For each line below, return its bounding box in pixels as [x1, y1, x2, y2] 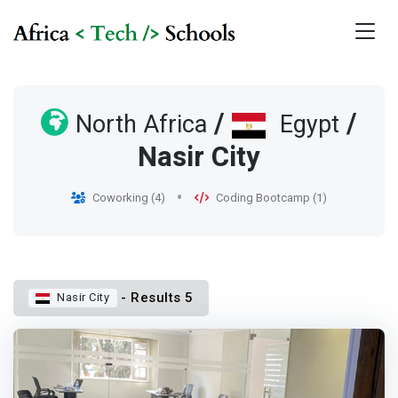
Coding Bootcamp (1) [215, 191, 327, 205]
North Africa [75, 107, 207, 143]
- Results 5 [116, 290, 194, 306]
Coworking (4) [92, 191, 166, 205]
